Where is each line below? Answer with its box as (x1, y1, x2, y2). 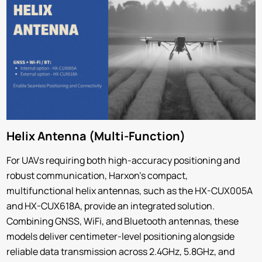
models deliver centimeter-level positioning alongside (6, 229, 235, 243)
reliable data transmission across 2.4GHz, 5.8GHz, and (6, 244, 235, 258)
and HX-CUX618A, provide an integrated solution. (6, 199, 215, 212)
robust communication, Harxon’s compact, (6, 168, 188, 182)
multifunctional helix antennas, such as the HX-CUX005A (6, 184, 253, 197)
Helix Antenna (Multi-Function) (6, 127, 186, 144)
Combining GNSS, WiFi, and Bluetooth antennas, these (6, 214, 239, 227)
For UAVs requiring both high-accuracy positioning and (6, 153, 240, 167)
